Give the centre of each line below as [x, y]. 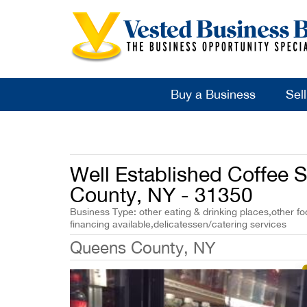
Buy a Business [213, 94]
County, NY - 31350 [161, 194]
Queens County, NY [143, 247]
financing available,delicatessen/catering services [178, 224]
